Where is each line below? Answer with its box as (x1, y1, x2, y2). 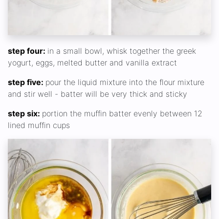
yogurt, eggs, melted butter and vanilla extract (8, 58, 177, 68)
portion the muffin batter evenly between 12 (42, 109, 202, 119)
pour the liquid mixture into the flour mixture (45, 77, 204, 88)
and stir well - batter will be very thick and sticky (8, 89, 187, 99)
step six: (8, 109, 42, 119)
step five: (8, 77, 45, 88)
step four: (8, 46, 47, 56)
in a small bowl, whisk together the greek (47, 46, 196, 56)
